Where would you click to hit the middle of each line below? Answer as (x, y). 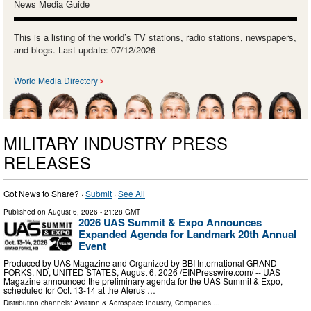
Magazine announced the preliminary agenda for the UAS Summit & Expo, (143, 281)
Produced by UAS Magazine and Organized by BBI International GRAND (140, 263)
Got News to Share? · (44, 193)
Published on (26, 211)
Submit (99, 193)
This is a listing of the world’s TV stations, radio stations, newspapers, (155, 37)
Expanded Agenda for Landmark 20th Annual (187, 234)
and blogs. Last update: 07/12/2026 (85, 49)
